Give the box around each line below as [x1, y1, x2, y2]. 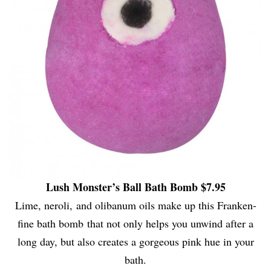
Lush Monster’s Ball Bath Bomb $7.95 [45, 178, 226, 195]
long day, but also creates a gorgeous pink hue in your [17, 233, 254, 249]
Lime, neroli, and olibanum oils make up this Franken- [15, 197, 256, 212]
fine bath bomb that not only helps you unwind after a [18, 215, 253, 230]
